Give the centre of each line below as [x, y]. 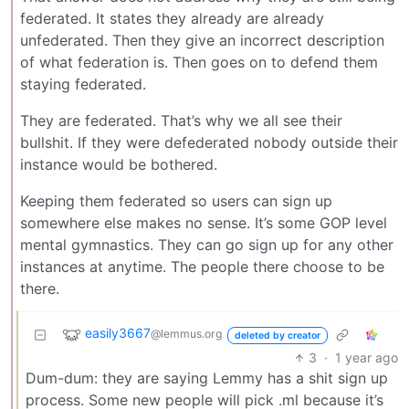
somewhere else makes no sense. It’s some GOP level [204, 223]
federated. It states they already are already [172, 19]
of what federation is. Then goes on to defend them [199, 63]
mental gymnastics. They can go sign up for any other [207, 245]
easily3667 [118, 333]
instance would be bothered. [119, 165]
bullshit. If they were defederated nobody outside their [209, 143]
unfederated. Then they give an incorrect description [202, 41]
